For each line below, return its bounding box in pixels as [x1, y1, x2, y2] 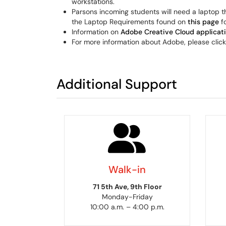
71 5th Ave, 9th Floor [92, 182, 162, 191]
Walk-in [108, 162, 146, 176]
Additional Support [56, 75, 177, 93]
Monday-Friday [101, 192, 153, 201]
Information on [72, 27, 121, 36]
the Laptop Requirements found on [72, 17, 188, 26]
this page [188, 17, 219, 26]
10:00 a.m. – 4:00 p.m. [90, 202, 164, 211]
